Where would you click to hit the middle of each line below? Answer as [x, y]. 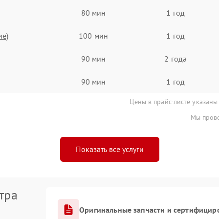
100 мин [93, 35]
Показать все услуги [109, 149]
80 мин [93, 12]
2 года [175, 58]
